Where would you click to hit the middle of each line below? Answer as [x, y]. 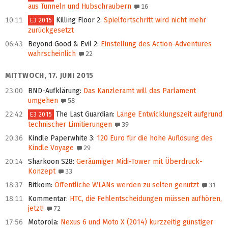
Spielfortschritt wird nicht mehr [154, 20]
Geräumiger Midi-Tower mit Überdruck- [138, 162]
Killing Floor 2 [78, 20]
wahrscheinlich [52, 54]
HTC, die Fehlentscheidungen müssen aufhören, [145, 199]
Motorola [42, 222]
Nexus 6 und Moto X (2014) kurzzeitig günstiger [136, 222]
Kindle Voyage [51, 148]
